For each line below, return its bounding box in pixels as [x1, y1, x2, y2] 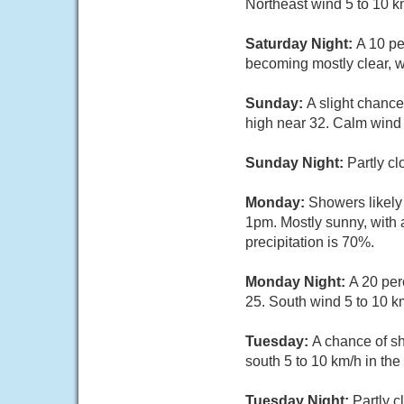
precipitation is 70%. [245, 234, 374, 250]
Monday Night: [245, 274, 349, 289]
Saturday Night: [245, 36, 356, 51]
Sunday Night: [245, 155, 347, 170]
